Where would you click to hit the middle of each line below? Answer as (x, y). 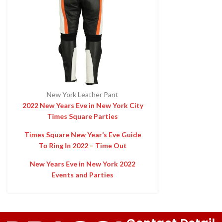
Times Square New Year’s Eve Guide (83, 134)
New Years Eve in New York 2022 (83, 164)
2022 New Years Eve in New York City (83, 105)
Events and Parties (83, 174)
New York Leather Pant (83, 94)
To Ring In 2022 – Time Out (83, 145)
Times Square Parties (83, 116)
